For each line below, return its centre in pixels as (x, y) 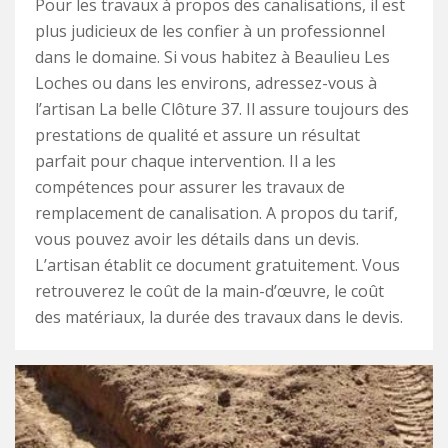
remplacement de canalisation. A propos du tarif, (216, 213)
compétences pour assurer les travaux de (190, 187)
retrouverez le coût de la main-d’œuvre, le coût (209, 291)
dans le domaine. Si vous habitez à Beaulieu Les (212, 57)
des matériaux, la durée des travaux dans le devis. (219, 317)
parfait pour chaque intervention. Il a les (185, 161)
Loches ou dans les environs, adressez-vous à (206, 83)
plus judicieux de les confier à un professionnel (210, 31)
